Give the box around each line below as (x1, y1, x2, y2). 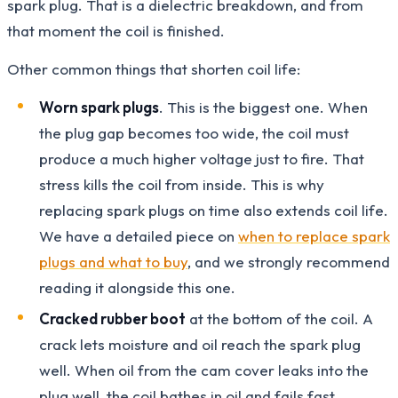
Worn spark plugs (39, 97, 159, 116)
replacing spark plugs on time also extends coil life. (39, 200, 388, 219)
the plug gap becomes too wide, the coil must (39, 123, 349, 142)
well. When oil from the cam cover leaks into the (39, 360, 369, 379)
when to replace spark (238, 226, 390, 245)
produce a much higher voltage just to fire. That (39, 148, 364, 168)
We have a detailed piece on (39, 226, 238, 245)
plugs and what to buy (39, 251, 187, 271)
